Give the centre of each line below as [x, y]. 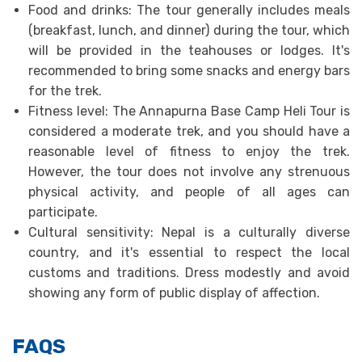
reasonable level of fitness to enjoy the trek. [189, 152]
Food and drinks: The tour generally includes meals [189, 10]
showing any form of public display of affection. [174, 293]
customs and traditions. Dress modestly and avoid [189, 273]
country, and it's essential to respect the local [189, 253]
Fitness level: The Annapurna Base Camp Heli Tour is [189, 111]
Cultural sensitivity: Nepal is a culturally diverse [189, 232]
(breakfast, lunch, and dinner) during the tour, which [189, 30]
